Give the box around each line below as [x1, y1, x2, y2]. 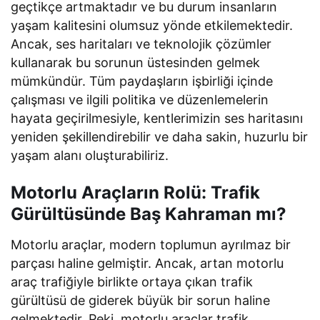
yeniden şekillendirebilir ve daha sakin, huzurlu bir [11, 129, 309, 145]
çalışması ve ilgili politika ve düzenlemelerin [11, 92, 269, 108]
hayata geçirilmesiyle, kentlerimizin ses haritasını [11, 111, 304, 126]
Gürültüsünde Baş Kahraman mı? [11, 204, 286, 225]
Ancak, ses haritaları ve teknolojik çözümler [11, 36, 272, 52]
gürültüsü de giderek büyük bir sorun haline [11, 293, 271, 309]
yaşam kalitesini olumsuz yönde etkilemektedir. [11, 18, 294, 34]
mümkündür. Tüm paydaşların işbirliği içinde [11, 74, 274, 89]
